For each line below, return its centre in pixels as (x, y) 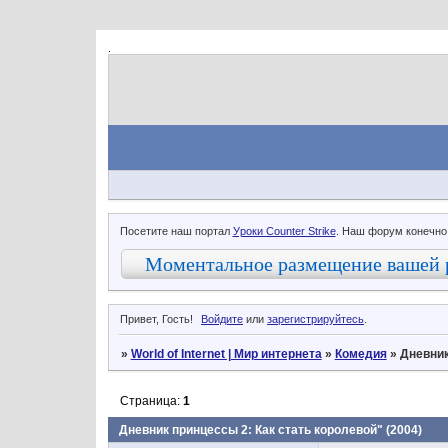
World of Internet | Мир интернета (226, 353)
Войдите (222, 319)
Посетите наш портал (176, 230)
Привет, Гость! (156, 319)
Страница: (151, 400)
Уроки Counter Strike (284, 230)
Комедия (360, 353)
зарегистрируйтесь (316, 319)
